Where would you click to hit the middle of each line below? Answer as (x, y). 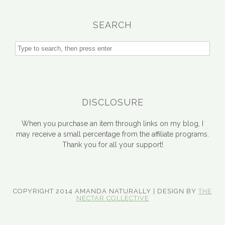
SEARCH (113, 25)
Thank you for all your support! (113, 144)
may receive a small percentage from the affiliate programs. (113, 134)
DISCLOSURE (113, 102)
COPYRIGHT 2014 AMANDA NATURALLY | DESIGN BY (106, 191)
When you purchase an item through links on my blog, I (113, 123)
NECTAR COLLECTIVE (113, 198)
